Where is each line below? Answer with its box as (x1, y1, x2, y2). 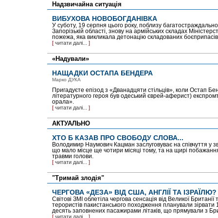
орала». (52, 99, 74, 105)
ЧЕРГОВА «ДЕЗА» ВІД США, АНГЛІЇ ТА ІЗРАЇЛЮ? (52, 188, 217, 196)
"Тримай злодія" (52, 174, 104, 182)
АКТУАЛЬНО (52, 120, 90, 127)
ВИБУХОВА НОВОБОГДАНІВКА (52, 15, 157, 22)
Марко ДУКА (52, 77, 81, 82)
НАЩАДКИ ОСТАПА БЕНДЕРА (52, 69, 153, 77)
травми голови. (52, 153, 93, 159)
